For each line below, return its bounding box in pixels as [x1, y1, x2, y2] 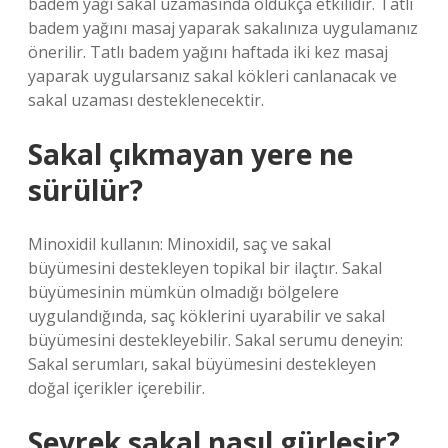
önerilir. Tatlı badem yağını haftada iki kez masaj [28, 41, 388, 63]
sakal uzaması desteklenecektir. [28, 89, 264, 111]
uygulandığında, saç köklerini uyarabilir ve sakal [28, 305, 385, 327]
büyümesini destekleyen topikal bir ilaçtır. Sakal [28, 257, 382, 279]
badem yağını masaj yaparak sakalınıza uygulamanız [28, 17, 418, 39]
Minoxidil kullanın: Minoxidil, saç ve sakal [28, 233, 331, 255]
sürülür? [28, 171, 143, 209]
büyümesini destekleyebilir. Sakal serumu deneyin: [28, 329, 403, 351]
